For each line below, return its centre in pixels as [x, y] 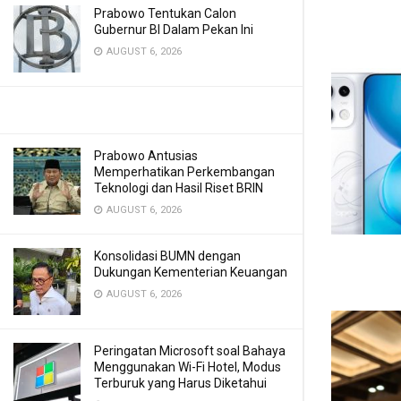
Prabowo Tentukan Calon [165, 13]
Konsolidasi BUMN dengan [167, 256]
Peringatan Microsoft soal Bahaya [190, 351]
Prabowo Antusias [146, 156]
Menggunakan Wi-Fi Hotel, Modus [188, 367]
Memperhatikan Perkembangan [184, 172]
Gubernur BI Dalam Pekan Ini [174, 30]
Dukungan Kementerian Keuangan [191, 272]
